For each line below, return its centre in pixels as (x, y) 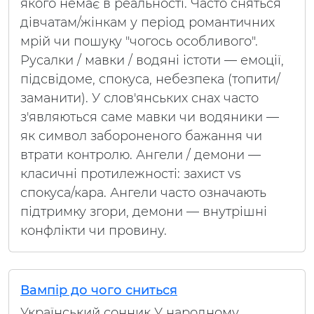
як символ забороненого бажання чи (141, 136)
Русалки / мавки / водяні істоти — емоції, (152, 60)
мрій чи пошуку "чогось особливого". (139, 41)
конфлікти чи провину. (94, 231)
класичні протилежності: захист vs (131, 174)
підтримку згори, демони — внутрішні (144, 212)
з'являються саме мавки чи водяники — (150, 117)
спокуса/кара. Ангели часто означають (143, 193)
